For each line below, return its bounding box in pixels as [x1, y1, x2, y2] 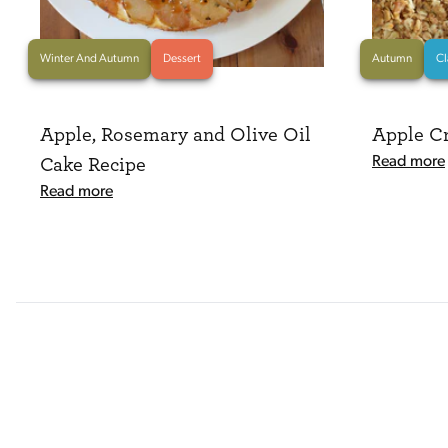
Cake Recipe [40, 155, 146, 175]
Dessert [163, 53, 201, 65]
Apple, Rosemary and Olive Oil [40, 125, 311, 145]
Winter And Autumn [40, 53, 139, 65]
